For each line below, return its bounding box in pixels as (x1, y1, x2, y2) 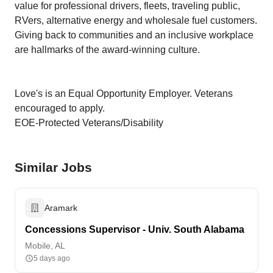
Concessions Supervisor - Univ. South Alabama (25, 224, 244, 235)
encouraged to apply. (15, 103, 105, 113)
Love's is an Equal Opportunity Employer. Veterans (15, 88, 233, 99)
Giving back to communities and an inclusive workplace (15, 30, 253, 40)
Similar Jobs (15, 160, 92, 174)
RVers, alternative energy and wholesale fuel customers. (15, 15, 257, 26)
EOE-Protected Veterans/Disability (15, 118, 163, 128)
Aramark (44, 203, 77, 213)
